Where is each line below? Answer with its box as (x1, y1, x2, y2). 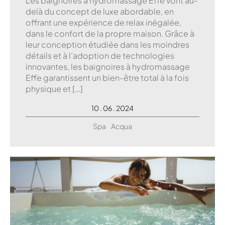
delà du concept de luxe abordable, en (26, 6, 174, 17)
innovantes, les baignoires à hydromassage (26, 61, 190, 72)
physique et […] (26, 83, 83, 94)
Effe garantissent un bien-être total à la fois (26, 72, 189, 83)
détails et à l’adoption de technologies (26, 50, 174, 61)
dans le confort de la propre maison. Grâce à (26, 28, 194, 39)
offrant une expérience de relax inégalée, (26, 17, 181, 28)
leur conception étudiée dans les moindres (26, 39, 189, 50)
